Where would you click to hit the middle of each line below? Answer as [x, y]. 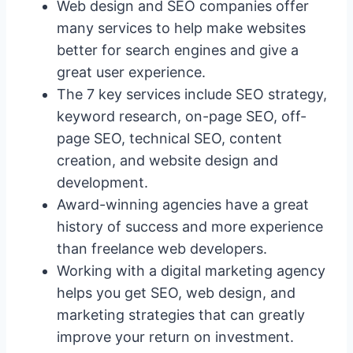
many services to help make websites [181, 28]
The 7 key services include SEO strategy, [192, 94]
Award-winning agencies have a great [183, 204]
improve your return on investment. [175, 336]
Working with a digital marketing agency [191, 270]
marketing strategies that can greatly [181, 314]
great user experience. [131, 72]
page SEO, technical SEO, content [169, 138]
